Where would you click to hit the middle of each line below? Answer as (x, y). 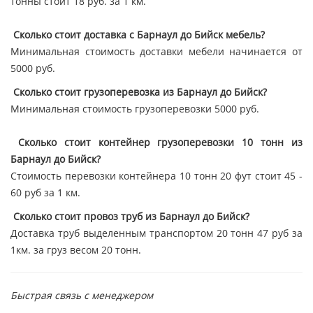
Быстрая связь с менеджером (83, 296)
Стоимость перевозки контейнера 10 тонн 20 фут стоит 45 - (156, 176)
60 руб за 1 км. (45, 193)
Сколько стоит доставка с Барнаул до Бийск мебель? (138, 35)
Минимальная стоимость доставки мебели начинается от (156, 52)
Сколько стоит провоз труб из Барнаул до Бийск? (130, 217)
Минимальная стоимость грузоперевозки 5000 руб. (136, 109)
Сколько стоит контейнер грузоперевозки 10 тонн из (160, 143)
